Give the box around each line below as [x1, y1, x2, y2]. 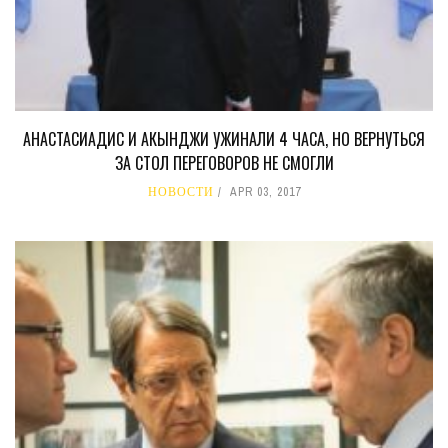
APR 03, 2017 [229, 183, 301, 200]
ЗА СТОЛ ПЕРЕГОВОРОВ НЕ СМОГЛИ [114, 150, 334, 175]
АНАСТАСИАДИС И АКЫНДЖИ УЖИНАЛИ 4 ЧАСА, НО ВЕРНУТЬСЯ [23, 126, 425, 151]
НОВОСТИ [147, 183, 214, 200]
